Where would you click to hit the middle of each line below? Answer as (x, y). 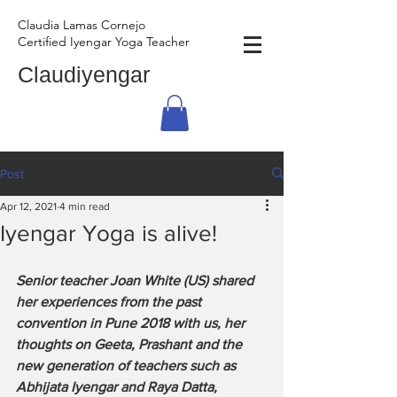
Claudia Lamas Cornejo (82, 25)
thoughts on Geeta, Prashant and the (131, 344)
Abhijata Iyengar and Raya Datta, (118, 386)
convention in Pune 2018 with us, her (132, 323)
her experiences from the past (110, 301)
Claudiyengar (84, 74)
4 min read (85, 206)
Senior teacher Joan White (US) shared (136, 280)
